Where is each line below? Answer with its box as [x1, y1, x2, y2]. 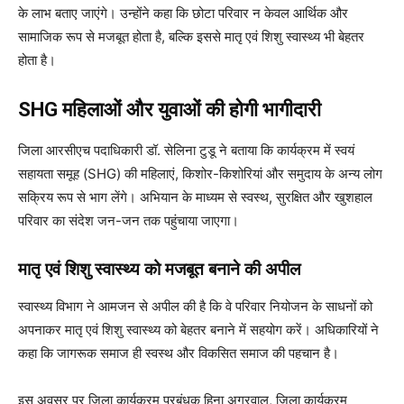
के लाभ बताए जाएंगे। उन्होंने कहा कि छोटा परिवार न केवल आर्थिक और [18, 4, 348, 22]
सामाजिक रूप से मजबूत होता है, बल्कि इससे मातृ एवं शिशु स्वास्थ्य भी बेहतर [18, 27, 364, 45]
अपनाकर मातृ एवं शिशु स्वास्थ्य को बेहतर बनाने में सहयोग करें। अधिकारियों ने [18, 320, 379, 338]
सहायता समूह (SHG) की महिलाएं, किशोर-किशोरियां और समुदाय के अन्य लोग [18, 164, 382, 182]
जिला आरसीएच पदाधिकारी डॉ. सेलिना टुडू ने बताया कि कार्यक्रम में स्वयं [18, 141, 354, 159]
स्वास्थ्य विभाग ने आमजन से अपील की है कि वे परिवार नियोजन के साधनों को [18, 297, 372, 315]
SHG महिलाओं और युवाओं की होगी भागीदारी [18, 97, 321, 121]
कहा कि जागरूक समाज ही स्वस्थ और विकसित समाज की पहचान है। [18, 344, 339, 362]
